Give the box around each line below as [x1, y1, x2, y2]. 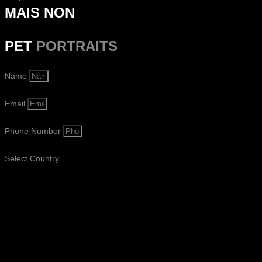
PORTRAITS [36, 37, 118, 54]
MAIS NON [5, 4, 75, 20]
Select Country [5, 153, 59, 163]
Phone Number [5, 126, 63, 136]
